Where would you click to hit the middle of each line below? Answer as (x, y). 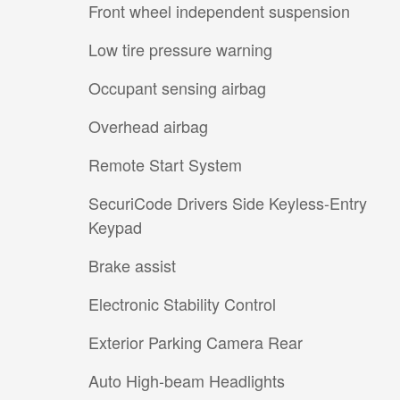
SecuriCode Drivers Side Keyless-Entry (228, 203)
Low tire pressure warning (180, 50)
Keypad (115, 227)
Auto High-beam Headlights (187, 381)
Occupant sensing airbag (177, 88)
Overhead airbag (148, 126)
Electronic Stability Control (182, 304)
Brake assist (132, 266)
